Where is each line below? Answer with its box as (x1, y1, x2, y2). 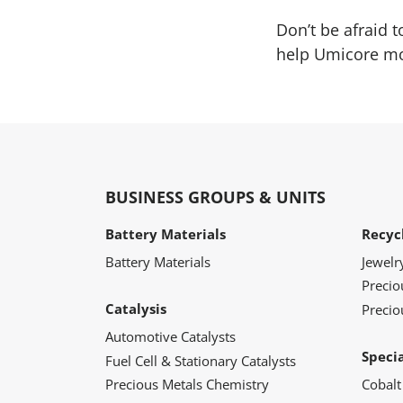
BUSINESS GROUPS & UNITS (105, 185, 326, 208)
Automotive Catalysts (105, 327, 236, 346)
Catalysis (105, 300, 166, 318)
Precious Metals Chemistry (105, 375, 269, 394)
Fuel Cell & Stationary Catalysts (105, 351, 296, 370)
